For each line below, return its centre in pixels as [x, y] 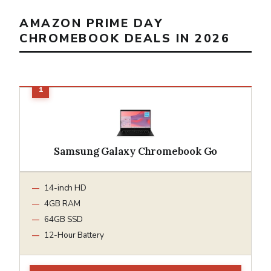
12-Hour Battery [74, 235]
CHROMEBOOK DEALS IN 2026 [125, 39]
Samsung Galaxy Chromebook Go [135, 151]
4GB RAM [62, 203]
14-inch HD [65, 188]
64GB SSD [64, 219]
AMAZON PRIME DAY [91, 24]
